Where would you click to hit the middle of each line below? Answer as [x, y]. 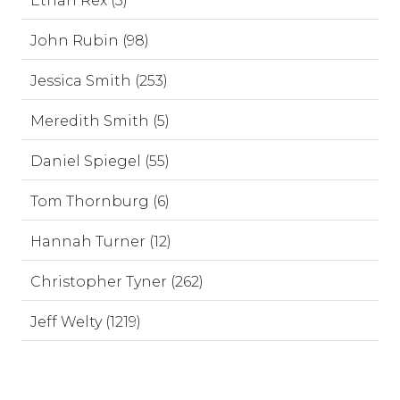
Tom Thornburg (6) [100, 201]
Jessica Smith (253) [99, 81]
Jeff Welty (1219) [86, 322]
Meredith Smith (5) [100, 121]
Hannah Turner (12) [101, 242]
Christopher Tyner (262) [117, 282]
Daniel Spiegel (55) [100, 161]
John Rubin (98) [90, 41]
